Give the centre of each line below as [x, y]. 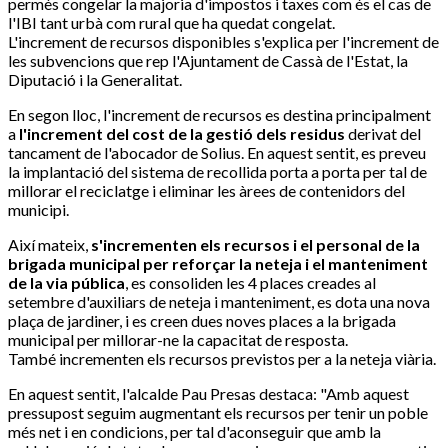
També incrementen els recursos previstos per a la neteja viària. [222, 359]
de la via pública [66, 283]
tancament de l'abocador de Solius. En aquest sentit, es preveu [217, 153]
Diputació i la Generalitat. [95, 80]
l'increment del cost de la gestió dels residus [182, 134]
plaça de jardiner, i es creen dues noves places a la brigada [202, 321]
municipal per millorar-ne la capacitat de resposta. [178, 340]
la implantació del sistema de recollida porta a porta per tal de [217, 172]
